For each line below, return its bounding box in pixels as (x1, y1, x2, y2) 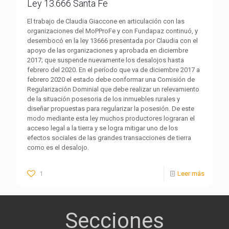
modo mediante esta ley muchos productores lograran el (27, 114, 195, 122)
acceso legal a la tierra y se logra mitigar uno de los (27, 124, 178, 132)
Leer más (177, 169, 204, 177)
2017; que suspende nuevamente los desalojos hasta (27, 56, 184, 64)
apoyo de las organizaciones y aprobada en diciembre (27, 46, 188, 54)
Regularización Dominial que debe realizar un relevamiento (27, 85, 199, 93)
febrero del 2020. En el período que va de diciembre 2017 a (27, 65, 200, 74)
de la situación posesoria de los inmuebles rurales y (27, 95, 180, 103)
